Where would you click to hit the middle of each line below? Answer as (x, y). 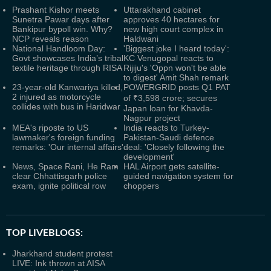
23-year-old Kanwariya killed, (67, 87)
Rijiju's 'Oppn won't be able (175, 68)
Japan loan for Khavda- (168, 108)
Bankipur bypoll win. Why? (62, 29)
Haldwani (141, 39)
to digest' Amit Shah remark (176, 77)
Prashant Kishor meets (56, 10)
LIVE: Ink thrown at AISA (58, 263)
